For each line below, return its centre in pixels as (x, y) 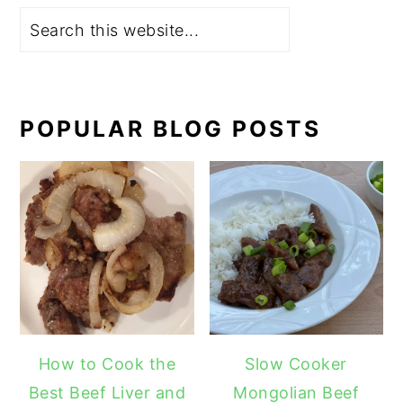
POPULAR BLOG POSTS (171, 129)
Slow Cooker (296, 364)
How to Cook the (107, 364)
